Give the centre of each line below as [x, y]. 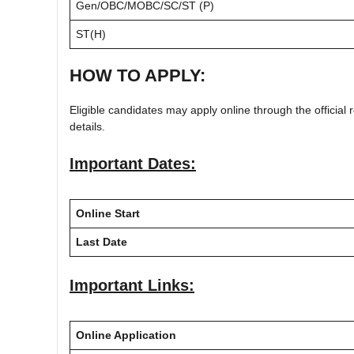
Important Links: [132, 285]
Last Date [102, 241]
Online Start [108, 213]
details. [87, 126]
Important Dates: [133, 163]
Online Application [126, 335]
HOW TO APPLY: [137, 75]
